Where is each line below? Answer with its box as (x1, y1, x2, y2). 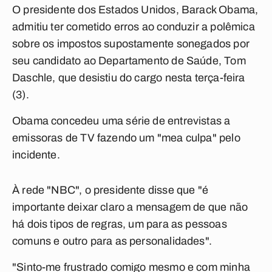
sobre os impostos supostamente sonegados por (12, 38, 250, 50)
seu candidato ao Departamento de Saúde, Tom (12, 55, 246, 67)
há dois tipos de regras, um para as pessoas (12, 218, 227, 230)
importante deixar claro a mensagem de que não (12, 201, 248, 213)
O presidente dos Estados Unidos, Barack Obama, (12, 4, 259, 16)
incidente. (12, 149, 60, 161)
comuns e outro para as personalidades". (12, 235, 212, 247)
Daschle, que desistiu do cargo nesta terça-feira (12, 72, 245, 84)
